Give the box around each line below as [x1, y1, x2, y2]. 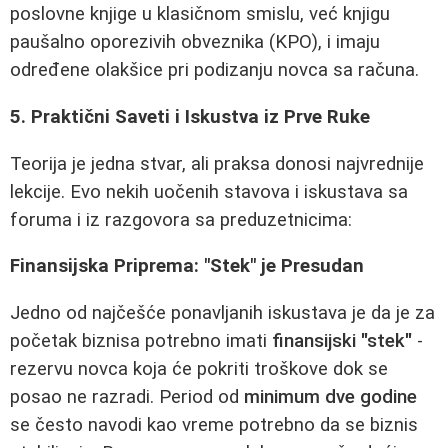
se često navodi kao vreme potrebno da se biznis [10, 413, 418, 436]
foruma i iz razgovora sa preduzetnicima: [10, 208, 352, 231]
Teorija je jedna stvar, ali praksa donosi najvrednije [10, 152, 424, 175]
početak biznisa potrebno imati [10, 329, 272, 352]
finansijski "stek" [272, 329, 412, 352]
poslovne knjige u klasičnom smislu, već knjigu [10, 3, 390, 26]
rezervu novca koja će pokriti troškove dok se [10, 357, 388, 380]
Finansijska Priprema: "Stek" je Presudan [10, 255, 364, 278]
